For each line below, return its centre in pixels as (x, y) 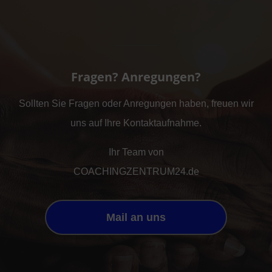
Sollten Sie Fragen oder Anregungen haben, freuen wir (136, 104)
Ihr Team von (136, 152)
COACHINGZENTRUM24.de (136, 172)
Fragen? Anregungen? (136, 77)
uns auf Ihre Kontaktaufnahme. (136, 123)
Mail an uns (136, 218)
